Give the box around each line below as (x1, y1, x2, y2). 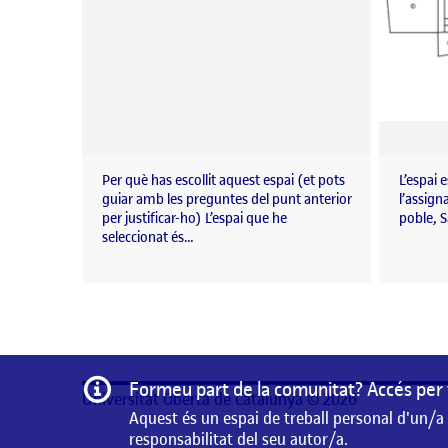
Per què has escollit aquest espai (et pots (102, 171, 345, 191)
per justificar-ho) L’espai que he (102, 209, 287, 229)
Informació (112, 373, 187, 395)
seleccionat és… (102, 228, 194, 248)
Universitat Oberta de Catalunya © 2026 (82, 388, 357, 410)
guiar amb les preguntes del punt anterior (102, 190, 352, 210)
